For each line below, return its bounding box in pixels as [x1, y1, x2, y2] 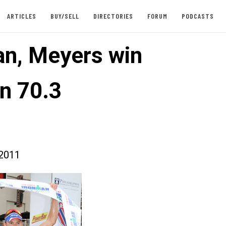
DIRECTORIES [93, 12, 133, 20]
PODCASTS [181, 12, 214, 20]
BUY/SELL [50, 12, 79, 20]
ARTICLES [7, 12, 36, 20]
